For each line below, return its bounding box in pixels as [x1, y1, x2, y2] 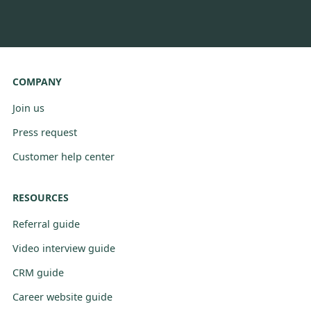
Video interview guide [12, 242, 115, 255]
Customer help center [12, 150, 115, 164]
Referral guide [12, 217, 80, 231]
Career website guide [12, 290, 112, 304]
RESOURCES [12, 191, 69, 205]
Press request [12, 126, 77, 140]
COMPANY [12, 75, 62, 89]
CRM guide [12, 266, 64, 280]
